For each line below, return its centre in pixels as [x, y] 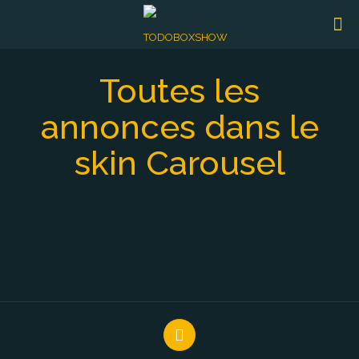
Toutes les [179, 91]
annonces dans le [179, 127]
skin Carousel [179, 163]
